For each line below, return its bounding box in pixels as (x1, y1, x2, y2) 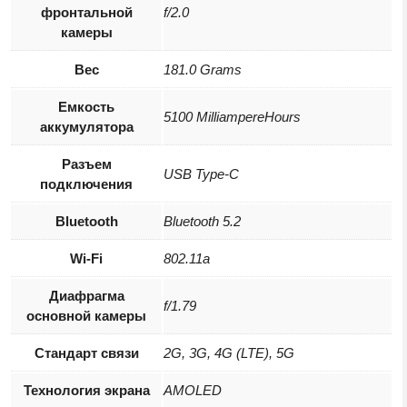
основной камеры (26, 308, 146, 324)
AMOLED (164, 382, 222, 399)
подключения (40, 176, 133, 193)
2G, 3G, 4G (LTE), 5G (164, 345, 294, 362)
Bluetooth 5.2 (164, 213, 241, 230)
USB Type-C (164, 166, 239, 183)
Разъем (61, 156, 112, 173)
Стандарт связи (34, 345, 139, 362)
